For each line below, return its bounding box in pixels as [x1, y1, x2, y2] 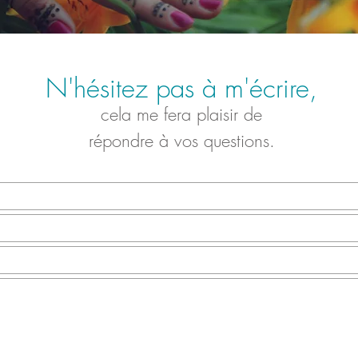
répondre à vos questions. [88, 129, 275, 153]
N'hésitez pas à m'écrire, [46, 70, 317, 105]
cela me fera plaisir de [101, 102, 262, 126]
